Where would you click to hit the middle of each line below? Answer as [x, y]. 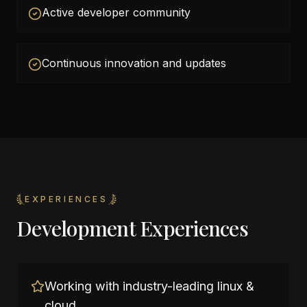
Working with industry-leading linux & [149, 286]
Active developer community [116, 12]
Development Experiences [132, 228]
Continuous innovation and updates [134, 63]
